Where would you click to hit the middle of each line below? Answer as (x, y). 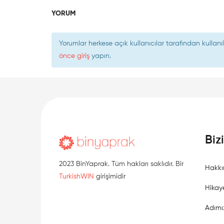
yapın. (100, 56)
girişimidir (110, 177)
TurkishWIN (76, 177)
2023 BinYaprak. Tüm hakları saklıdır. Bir (121, 164)
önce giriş (74, 56)
